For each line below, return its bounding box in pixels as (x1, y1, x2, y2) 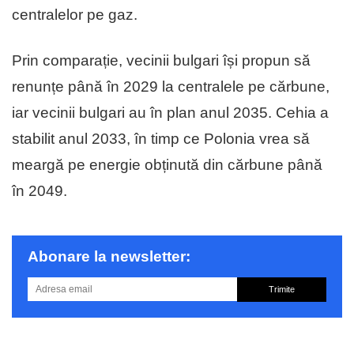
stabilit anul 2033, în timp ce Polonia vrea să (12, 130, 310, 148)
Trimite (268, 284, 295, 295)
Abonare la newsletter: (28, 248, 190, 265)
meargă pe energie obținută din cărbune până (12, 156, 322, 174)
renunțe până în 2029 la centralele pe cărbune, (12, 78, 330, 96)
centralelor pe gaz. (12, 6, 137, 24)
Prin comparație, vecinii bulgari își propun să (12, 52, 311, 70)
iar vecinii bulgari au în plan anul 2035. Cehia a (12, 104, 329, 122)
